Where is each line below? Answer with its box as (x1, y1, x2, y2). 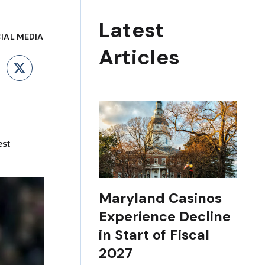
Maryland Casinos (98, 189, 222, 207)
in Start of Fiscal (98, 225, 209, 244)
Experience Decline (98, 207, 231, 225)
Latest (98, 17, 164, 44)
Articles (98, 44, 180, 72)
